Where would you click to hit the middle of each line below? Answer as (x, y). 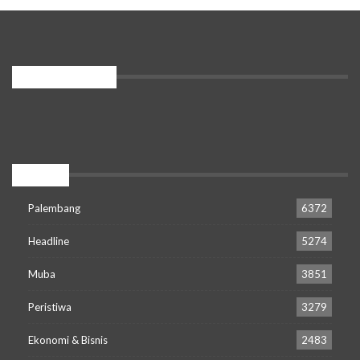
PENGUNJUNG (57, 76)
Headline (49, 241)
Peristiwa (50, 307)
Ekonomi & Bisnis (68, 340)
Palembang (54, 208)
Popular (34, 174)
